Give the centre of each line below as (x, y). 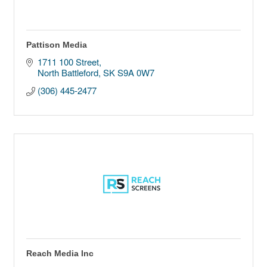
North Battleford (68, 73)
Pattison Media (57, 45)
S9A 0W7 (137, 73)
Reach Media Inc (60, 254)
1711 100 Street (68, 62)
